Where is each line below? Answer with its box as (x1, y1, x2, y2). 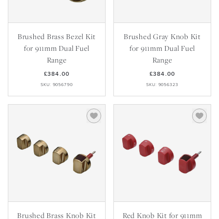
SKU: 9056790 (41, 82, 73, 88)
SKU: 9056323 (146, 82, 178, 88)
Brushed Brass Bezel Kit (17, 31, 96, 41)
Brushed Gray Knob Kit (124, 31, 201, 41)
